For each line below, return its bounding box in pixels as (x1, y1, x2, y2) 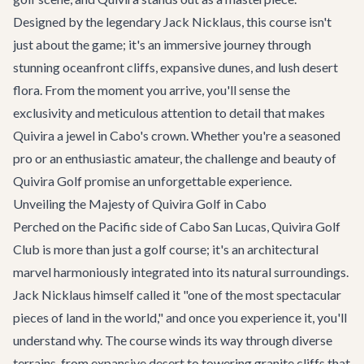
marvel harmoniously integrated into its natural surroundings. (13, 264, 349, 279)
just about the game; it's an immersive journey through (13, 37, 311, 52)
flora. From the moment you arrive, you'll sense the (13, 82, 290, 97)
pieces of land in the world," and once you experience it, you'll (13, 310, 347, 325)
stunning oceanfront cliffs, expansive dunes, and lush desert (13, 59, 338, 75)
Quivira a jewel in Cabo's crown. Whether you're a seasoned (13, 128, 340, 143)
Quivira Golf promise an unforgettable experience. (13, 173, 292, 188)
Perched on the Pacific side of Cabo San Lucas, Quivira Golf (13, 219, 340, 234)
